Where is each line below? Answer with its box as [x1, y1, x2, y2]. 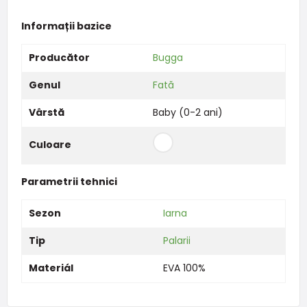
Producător [28, 50, 90, 64]
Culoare [28, 137, 71, 151]
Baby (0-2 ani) [152, 105, 223, 119]
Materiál [28, 260, 73, 275]
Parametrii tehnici [21, 174, 117, 188]
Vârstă [28, 105, 64, 119]
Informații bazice [21, 19, 112, 33]
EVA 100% [162, 260, 206, 275]
